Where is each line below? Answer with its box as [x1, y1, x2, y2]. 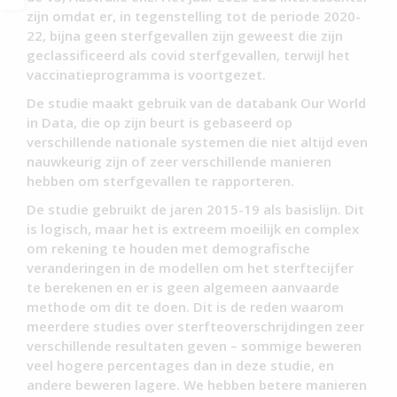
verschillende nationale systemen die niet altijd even [27, 132, 368, 151]
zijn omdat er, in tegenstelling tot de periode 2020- [27, 6, 361, 25]
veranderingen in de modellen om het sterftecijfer [27, 258, 354, 276]
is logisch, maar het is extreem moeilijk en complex [27, 219, 359, 237]
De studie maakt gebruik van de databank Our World [27, 93, 366, 112]
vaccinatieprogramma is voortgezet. [27, 65, 266, 83]
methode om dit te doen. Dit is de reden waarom [27, 297, 344, 315]
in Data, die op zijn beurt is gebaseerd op [27, 113, 292, 131]
